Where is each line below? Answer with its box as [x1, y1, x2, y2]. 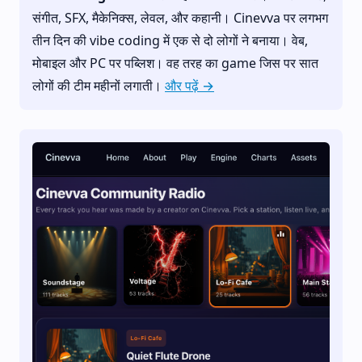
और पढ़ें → [165, 77, 214, 95]
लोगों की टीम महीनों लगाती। [32, 77, 165, 95]
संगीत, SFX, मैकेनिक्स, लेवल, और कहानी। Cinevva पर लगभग [32, 9, 328, 27]
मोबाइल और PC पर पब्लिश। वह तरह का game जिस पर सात [32, 54, 318, 73]
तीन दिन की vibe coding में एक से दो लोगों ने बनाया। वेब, [32, 32, 308, 50]
